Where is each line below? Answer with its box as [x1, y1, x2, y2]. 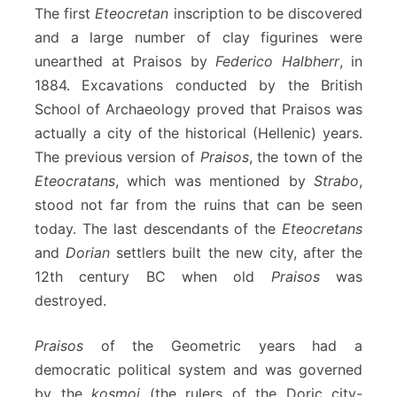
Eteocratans [35, 171, 115, 190]
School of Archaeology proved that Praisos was [35, 99, 362, 118]
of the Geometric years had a [83, 336, 362, 354]
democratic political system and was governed [35, 360, 362, 378]
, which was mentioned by [115, 171, 314, 190]
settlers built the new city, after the [110, 243, 362, 261]
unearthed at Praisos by [35, 51, 215, 70]
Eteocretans [282, 219, 362, 237]
